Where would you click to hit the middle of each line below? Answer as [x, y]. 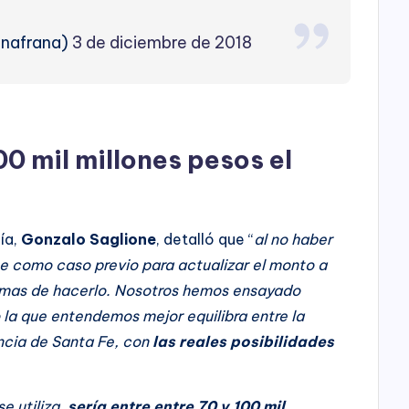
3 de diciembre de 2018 [162, 42]
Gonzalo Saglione [87, 239]
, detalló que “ [205, 239]
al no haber [294, 239]
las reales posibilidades [242, 341]
